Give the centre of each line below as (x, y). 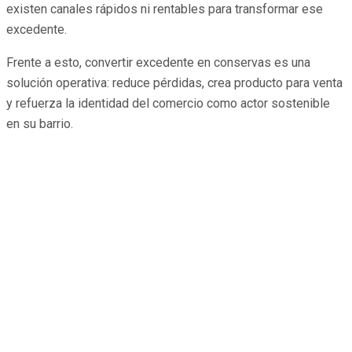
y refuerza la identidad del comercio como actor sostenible (168, 103)
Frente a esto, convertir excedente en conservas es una (158, 62)
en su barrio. (40, 123)
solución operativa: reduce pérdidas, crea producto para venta (174, 82)
